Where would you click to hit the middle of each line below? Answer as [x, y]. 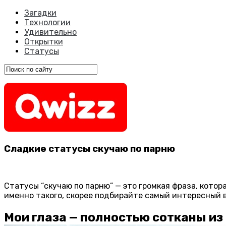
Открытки [44, 42]
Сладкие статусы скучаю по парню [90, 149]
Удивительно [50, 32]
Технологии [47, 22]
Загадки [40, 13]
